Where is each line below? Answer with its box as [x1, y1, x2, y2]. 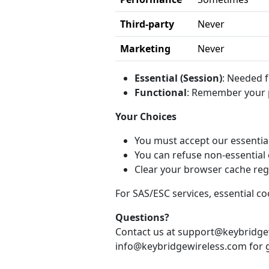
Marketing [120, 42, 171, 55]
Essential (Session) [134, 71, 222, 85]
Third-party [120, 17, 174, 31]
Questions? [115, 211, 169, 224]
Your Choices [115, 110, 177, 123]
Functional [134, 86, 187, 99]
